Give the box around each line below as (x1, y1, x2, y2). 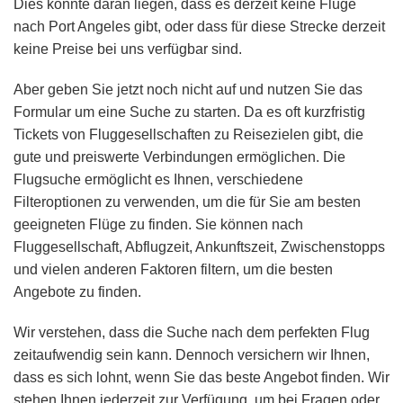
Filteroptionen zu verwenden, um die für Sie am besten (13, 194, 361, 210)
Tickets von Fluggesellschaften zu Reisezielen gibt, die (13, 127, 363, 143)
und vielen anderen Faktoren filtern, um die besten (13, 262, 333, 278)
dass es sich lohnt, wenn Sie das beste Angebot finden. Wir (13, 370, 390, 386)
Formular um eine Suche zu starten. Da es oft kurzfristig (13, 104, 365, 121)
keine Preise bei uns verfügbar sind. (13, 41, 242, 58)
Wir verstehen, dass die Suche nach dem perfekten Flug (13, 325, 370, 341)
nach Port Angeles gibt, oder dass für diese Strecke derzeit (13, 19, 385, 35)
